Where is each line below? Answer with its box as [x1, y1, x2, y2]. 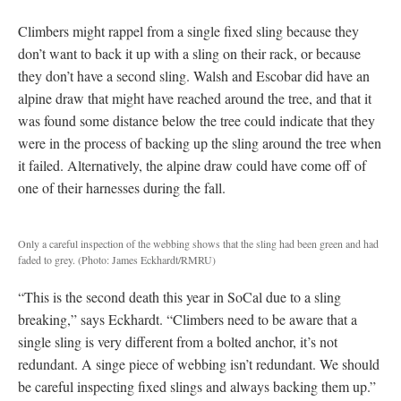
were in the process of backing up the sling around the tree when [18, 132, 381, 152]
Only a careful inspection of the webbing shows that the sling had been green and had [18, 235, 379, 251]
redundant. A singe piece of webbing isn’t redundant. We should [18, 354, 380, 373]
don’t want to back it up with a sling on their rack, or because [18, 43, 361, 63]
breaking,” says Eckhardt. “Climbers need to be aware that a [18, 309, 357, 328]
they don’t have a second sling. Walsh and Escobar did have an [18, 65, 370, 85]
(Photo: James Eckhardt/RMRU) [78, 252, 216, 267]
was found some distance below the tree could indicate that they [18, 110, 375, 130]
